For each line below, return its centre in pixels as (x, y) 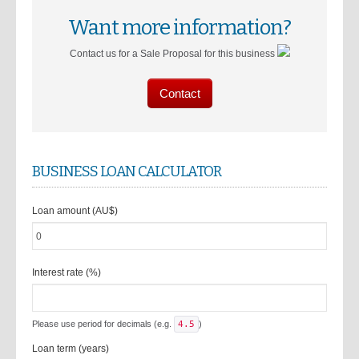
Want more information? (179, 28)
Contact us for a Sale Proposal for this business (173, 54)
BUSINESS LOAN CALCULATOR (127, 171)
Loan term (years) (71, 349)
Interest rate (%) (67, 272)
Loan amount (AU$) (75, 211)
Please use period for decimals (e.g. (103, 324)
